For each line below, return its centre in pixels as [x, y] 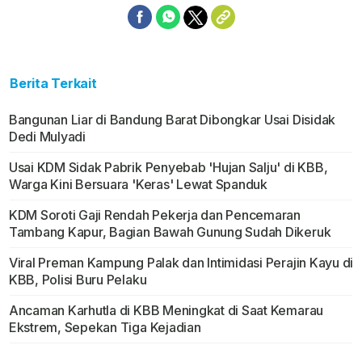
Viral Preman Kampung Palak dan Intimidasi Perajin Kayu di [181, 263]
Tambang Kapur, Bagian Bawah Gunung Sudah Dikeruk [170, 232]
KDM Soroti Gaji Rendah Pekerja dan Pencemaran [155, 215]
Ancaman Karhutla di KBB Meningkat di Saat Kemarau [166, 311]
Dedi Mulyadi [47, 137]
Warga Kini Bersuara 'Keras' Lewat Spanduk [138, 185]
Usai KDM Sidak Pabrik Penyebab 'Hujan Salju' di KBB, [168, 168]
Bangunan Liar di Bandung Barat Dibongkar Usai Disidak [172, 120]
